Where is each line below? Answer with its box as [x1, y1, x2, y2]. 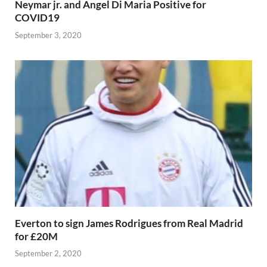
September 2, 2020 [15, 249, 82, 259]
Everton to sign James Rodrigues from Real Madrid [15, 216, 243, 229]
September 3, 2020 [15, 30, 82, 40]
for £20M [15, 229, 58, 243]
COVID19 [15, 11, 60, 24]
